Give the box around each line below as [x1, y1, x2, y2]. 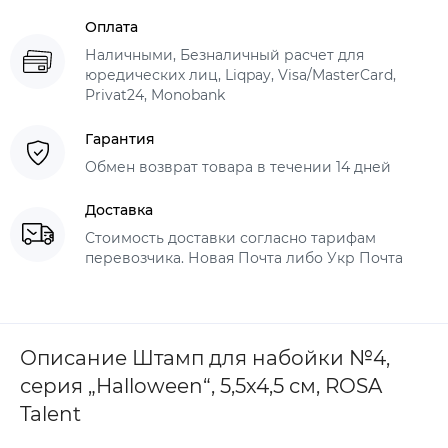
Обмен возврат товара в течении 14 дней [85, 157, 391, 176]
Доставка [85, 201, 153, 219]
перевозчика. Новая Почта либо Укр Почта [85, 249, 403, 267]
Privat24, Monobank [85, 86, 225, 104]
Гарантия [85, 129, 155, 148]
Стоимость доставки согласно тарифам [85, 229, 376, 247]
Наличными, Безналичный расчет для [85, 46, 364, 64]
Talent [20, 402, 81, 426]
